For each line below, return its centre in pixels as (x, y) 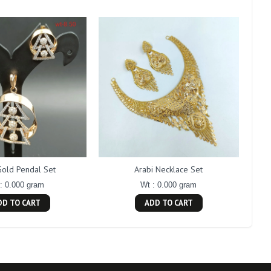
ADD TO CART (168, 203)
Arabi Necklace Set (169, 169)
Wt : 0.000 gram (169, 184)
